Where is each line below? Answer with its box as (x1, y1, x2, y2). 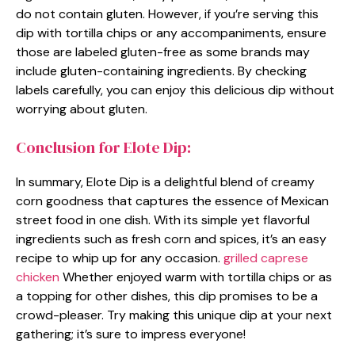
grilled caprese (223, 249, 308, 266)
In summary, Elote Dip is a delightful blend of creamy (16, 173, 315, 190)
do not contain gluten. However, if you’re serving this (16, 5, 319, 22)
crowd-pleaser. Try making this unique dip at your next (16, 306, 332, 323)
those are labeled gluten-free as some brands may (16, 43, 310, 60)
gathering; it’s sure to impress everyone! (16, 325, 246, 342)
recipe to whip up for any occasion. (16, 249, 223, 266)
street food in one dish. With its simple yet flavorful (16, 211, 310, 228)
